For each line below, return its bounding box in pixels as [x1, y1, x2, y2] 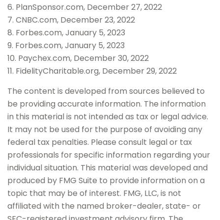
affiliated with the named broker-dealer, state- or [7, 200, 201, 212]
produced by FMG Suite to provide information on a [7, 175, 205, 186]
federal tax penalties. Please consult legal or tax [7, 137, 192, 148]
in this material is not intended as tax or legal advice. [7, 111, 208, 122]
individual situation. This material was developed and [7, 162, 208, 173]
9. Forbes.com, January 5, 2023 [7, 40, 125, 51]
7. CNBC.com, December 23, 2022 [7, 14, 135, 26]
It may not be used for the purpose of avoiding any [7, 124, 202, 135]
